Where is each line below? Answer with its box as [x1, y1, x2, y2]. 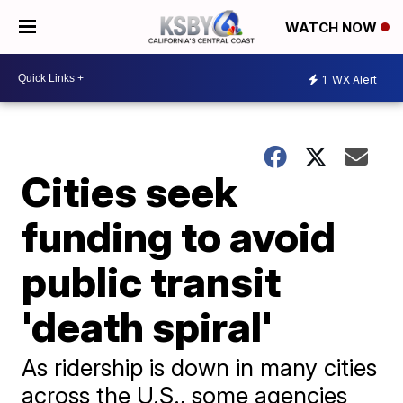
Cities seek [22, 166, 238, 217]
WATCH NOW [285, 19, 381, 37]
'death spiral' [22, 301, 273, 352]
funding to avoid [22, 211, 336, 262]
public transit [22, 256, 282, 307]
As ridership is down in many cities [22, 354, 378, 381]
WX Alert [329, 72, 377, 86]
